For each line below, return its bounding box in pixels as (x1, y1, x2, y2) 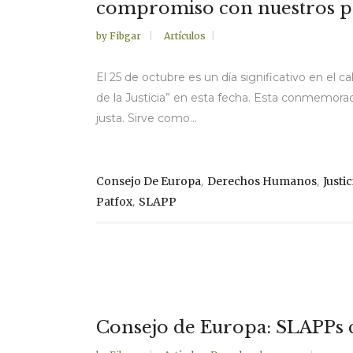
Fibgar (110, 30, 143, 43)
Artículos (164, 30, 206, 43)
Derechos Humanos (207, 174, 317, 189)
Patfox (96, 195, 132, 210)
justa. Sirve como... (96, 111, 197, 126)
